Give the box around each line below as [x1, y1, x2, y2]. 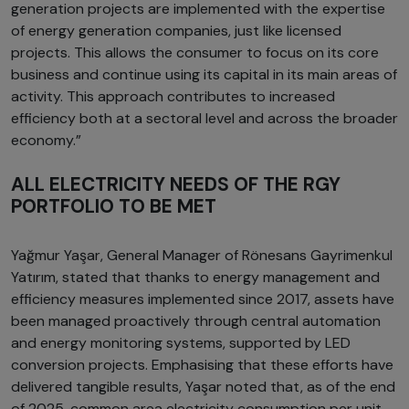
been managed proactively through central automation [11, 311, 381, 331]
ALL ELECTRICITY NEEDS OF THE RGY [11, 172, 341, 197]
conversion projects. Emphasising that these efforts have [11, 355, 393, 375]
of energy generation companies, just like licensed [11, 21, 341, 41]
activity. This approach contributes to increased [11, 87, 335, 107]
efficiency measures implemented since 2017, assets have [11, 289, 394, 309]
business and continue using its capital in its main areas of [11, 65, 397, 85]
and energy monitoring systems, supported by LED [11, 333, 351, 353]
